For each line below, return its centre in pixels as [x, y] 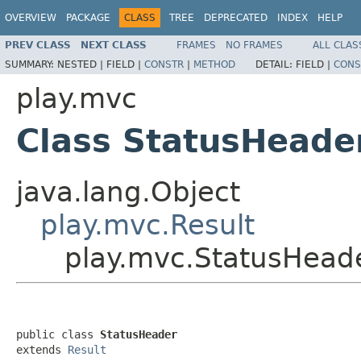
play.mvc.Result [147, 224]
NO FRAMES [254, 45]
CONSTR [164, 64]
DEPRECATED [236, 18]
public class [58, 334]
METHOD [214, 64]
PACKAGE [88, 18]
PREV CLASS [38, 45]
